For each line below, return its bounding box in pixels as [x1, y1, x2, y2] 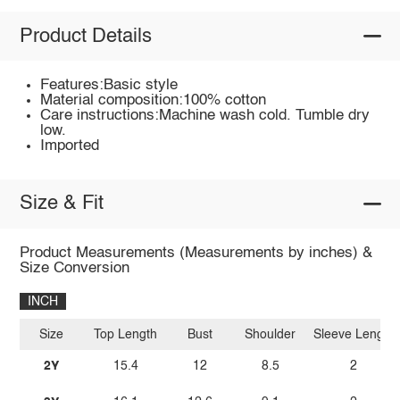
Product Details [19, 26, 152, 46]
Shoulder [245, 328, 296, 341]
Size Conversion [19, 261, 129, 277]
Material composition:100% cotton [40, 93, 267, 109]
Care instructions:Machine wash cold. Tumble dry [40, 108, 371, 124]
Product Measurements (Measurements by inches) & [19, 246, 372, 262]
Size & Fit [19, 194, 104, 214]
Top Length [94, 328, 158, 341]
